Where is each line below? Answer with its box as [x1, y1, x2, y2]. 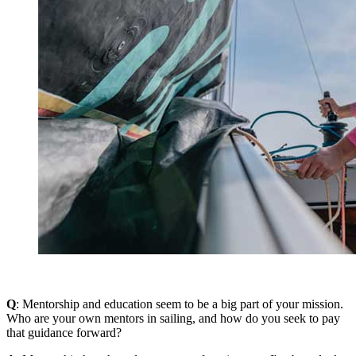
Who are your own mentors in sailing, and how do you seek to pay [6, 311, 340, 325]
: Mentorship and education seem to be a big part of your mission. [16, 296, 343, 311]
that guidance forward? [6, 325, 122, 339]
